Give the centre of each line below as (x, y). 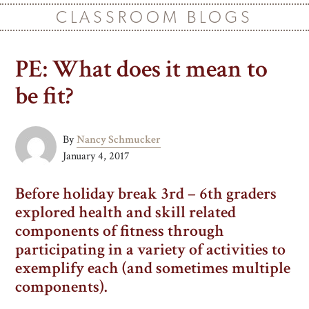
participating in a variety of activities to (151, 249)
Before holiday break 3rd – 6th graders (146, 193)
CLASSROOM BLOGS (154, 17)
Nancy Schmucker (119, 139)
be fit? (44, 96)
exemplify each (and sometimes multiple (153, 268)
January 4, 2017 (97, 156)
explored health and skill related (126, 212)
